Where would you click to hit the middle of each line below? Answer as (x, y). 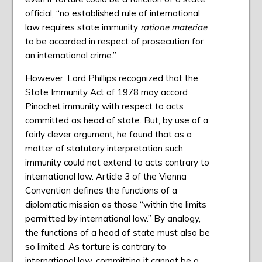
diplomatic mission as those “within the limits (116, 205)
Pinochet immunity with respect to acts (104, 106)
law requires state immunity (82, 27)
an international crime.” (70, 56)
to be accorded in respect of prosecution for (114, 42)
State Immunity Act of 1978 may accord (106, 92)
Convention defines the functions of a (101, 191)
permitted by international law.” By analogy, (113, 219)
